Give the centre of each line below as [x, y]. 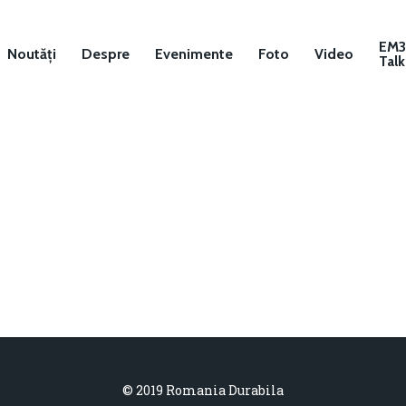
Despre [105, 54]
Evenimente [193, 54]
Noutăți [31, 54]
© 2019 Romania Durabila [203, 390]
